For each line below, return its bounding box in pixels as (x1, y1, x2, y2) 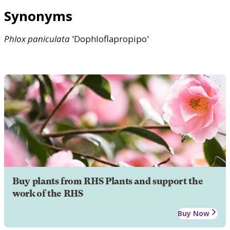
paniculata (28, 32, 70, 45)
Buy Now (178, 208, 209, 218)
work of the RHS (12, 188, 83, 199)
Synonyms (4, 7, 72, 25)
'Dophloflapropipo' (70, 32, 149, 45)
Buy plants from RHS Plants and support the (12, 176, 203, 186)
